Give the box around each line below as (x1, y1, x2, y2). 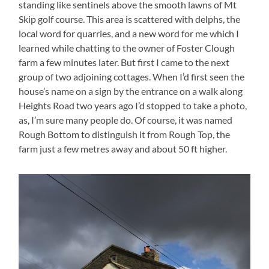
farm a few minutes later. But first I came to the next (19, 56, 230, 68)
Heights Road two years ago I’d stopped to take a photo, (19, 100, 247, 112)
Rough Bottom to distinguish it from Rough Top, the (19, 128, 231, 141)
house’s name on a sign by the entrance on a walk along (19, 85, 243, 97)
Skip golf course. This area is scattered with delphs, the (19, 13, 241, 25)
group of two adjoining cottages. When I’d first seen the (19, 71, 245, 83)
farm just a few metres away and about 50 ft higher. (19, 143, 228, 155)
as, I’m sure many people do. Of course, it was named (19, 114, 233, 126)
